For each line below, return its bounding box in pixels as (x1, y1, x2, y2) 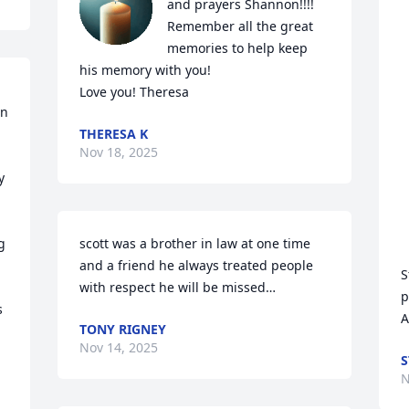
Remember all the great (167, 17, 314, 35)
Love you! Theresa (79, 83, 190, 100)
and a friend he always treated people (79, 257, 314, 274)
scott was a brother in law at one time (79, 235, 311, 252)
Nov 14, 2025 (79, 339, 159, 356)
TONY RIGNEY (79, 320, 167, 338)
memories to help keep (167, 39, 309, 57)
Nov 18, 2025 (79, 143, 159, 161)
